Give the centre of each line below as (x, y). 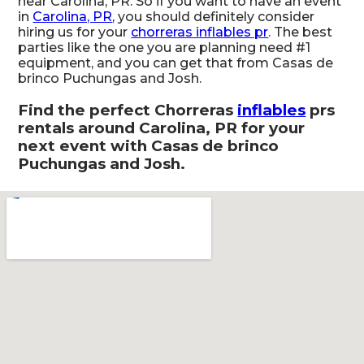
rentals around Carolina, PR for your (162, 128)
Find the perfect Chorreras (128, 110)
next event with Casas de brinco (149, 145)
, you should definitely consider (214, 16)
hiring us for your (75, 32)
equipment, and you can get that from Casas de (176, 63)
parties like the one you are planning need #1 (165, 47)
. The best (301, 32)
